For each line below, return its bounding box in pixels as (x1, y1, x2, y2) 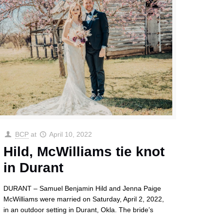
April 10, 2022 (49, 130, 92, 139)
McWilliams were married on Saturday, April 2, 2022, (3, 195, 164, 203)
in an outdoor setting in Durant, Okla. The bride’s (3, 206, 154, 214)
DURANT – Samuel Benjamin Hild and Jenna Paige (3, 184, 162, 193)
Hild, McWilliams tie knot (3, 144, 165, 160)
